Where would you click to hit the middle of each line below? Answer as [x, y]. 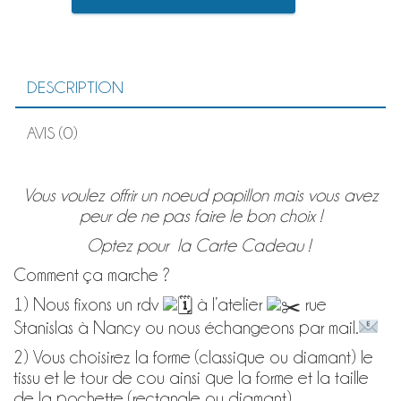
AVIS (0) [52, 133]
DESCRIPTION [75, 87]
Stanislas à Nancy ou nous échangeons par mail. [186, 328]
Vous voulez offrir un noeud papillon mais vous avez [200, 196]
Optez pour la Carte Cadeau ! [200, 246]
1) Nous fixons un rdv [86, 305]
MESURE [34, 95]
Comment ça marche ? [92, 275]
